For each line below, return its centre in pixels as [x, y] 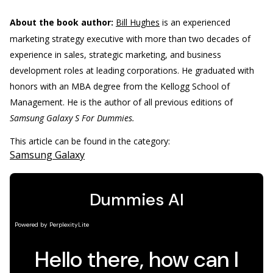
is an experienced [195, 22]
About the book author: [62, 22]
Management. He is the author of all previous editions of [121, 102]
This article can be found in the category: [91, 141]
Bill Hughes [138, 22]
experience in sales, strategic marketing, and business [115, 55]
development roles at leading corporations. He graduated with [132, 70]
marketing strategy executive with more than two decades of [130, 39]
